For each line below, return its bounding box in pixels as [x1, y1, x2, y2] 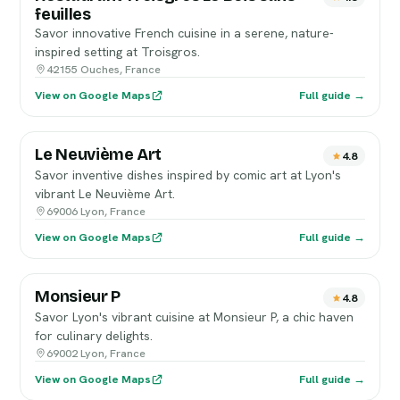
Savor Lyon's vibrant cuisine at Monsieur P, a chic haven [35, 309, 354, 325]
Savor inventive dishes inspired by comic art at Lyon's [35, 167, 342, 183]
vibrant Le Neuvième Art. [35, 186, 176, 202]
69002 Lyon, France [46, 346, 146, 361]
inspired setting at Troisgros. [35, 44, 201, 60]
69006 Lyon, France [46, 204, 146, 219]
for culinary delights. [35, 328, 154, 344]
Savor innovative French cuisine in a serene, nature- [35, 25, 335, 41]
